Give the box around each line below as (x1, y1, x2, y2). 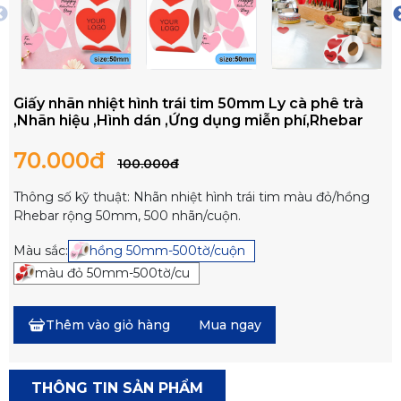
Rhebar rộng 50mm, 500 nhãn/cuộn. (13, 208, 241, 224)
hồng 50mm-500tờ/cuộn (90, 243, 245, 259)
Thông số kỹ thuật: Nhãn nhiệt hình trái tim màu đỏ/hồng (13, 189, 370, 205)
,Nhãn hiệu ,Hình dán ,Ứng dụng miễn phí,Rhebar (13, 112, 363, 129)
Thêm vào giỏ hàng (46, 317, 170, 333)
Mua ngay (199, 317, 261, 333)
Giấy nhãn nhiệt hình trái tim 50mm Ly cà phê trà (13, 95, 363, 112)
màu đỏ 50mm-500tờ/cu (35, 265, 190, 281)
